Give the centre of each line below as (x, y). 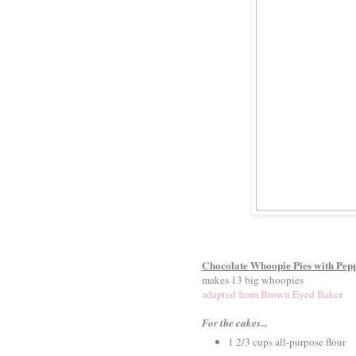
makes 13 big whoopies (253, 279)
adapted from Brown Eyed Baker (272, 294)
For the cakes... (235, 322)
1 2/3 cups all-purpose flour (287, 342)
